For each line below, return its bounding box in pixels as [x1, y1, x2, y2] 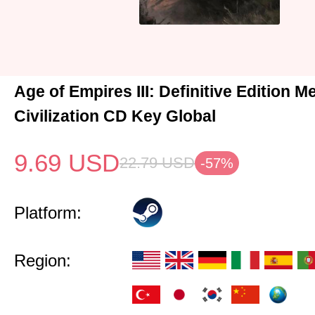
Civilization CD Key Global [14, 107, 216, 125]
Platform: [14, 203, 82, 222]
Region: [14, 251, 71, 270]
